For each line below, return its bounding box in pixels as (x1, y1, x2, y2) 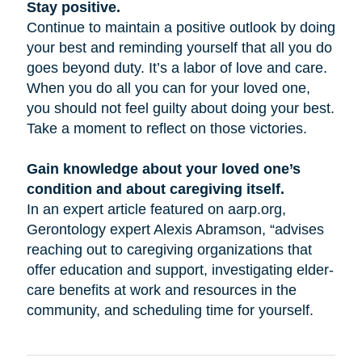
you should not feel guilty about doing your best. (26, 100, 335, 117)
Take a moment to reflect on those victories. (26, 120, 307, 137)
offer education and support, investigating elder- (26, 262, 334, 279)
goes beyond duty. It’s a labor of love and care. (26, 60, 327, 77)
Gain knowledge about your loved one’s (26, 161, 301, 178)
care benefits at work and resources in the (26, 282, 297, 299)
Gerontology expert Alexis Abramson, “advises (26, 221, 324, 238)
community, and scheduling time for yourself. (26, 302, 314, 319)
